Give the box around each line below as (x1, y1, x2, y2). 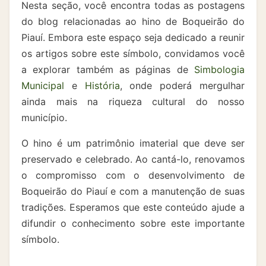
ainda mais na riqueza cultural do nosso (21, 96, 245, 107)
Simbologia (194, 64, 245, 75)
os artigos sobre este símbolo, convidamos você (21, 47, 245, 59)
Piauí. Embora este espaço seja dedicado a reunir (21, 31, 245, 43)
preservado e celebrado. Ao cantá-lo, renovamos (21, 153, 245, 165)
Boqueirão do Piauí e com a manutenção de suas (21, 185, 245, 197)
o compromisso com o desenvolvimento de (21, 169, 245, 181)
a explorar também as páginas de (21, 64, 194, 75)
